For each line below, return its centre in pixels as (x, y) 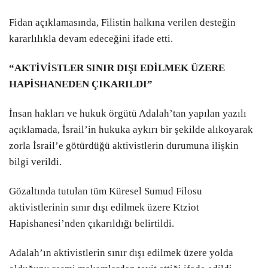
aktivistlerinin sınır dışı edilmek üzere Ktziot (104, 208)
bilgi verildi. (35, 162)
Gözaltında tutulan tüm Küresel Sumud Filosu (106, 191)
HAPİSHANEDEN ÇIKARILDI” (81, 84)
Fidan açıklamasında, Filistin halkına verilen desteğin (122, 22)
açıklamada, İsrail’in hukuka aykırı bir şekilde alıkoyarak (131, 129)
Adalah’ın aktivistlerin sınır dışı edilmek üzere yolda (121, 253)
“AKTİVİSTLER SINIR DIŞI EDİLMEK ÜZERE (117, 68)
